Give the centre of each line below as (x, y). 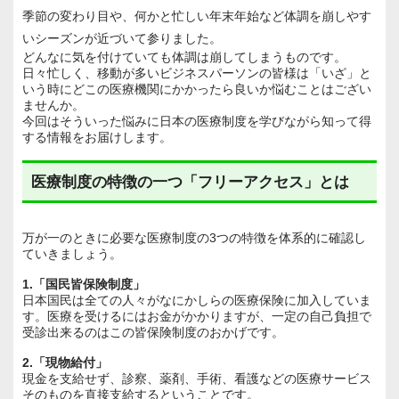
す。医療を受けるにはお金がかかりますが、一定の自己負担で (197, 316)
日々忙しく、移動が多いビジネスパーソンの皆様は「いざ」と (197, 73)
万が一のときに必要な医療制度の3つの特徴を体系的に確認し (194, 237)
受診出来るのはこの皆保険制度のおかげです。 (153, 332)
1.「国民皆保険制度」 (84, 284)
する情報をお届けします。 (97, 137)
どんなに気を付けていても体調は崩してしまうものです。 (184, 57)
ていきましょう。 (72, 253)
